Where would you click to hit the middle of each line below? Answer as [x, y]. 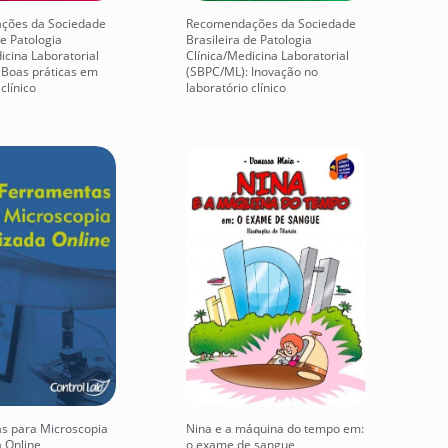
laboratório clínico [236, 87]
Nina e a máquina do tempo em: [275, 428]
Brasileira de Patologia [249, 39]
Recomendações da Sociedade [271, 23]
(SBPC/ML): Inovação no [252, 71]
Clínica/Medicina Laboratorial [267, 55]
